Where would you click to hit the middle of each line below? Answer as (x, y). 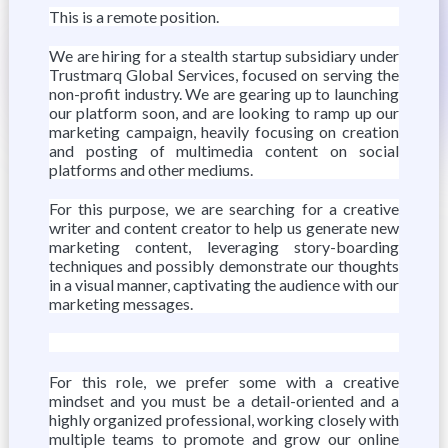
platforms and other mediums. (150, 169)
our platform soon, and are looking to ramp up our (224, 112)
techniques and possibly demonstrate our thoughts (224, 265)
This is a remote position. (133, 16)
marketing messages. (120, 303)
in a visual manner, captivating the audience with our (224, 284)
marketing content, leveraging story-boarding (224, 246)
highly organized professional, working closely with (224, 419)
